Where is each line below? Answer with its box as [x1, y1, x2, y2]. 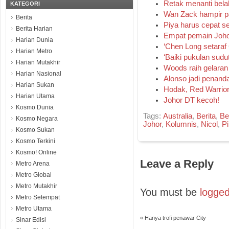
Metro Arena [16, 160, 50, 167]
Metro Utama [16, 205, 52, 212]
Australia [163, 112, 192, 120]
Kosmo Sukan [16, 126, 55, 133]
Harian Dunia [16, 36, 53, 43]
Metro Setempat [16, 194, 60, 201]
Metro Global [16, 171, 52, 178]
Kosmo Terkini [16, 138, 55, 145]
